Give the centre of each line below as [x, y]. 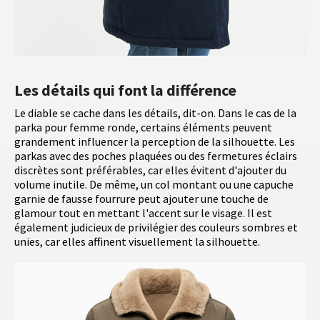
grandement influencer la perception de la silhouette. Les [155, 142]
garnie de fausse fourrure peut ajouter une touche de [141, 199]
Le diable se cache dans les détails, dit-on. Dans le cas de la [155, 113]
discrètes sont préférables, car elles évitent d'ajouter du [150, 170]
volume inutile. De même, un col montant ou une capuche [154, 185]
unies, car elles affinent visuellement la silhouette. [137, 242]
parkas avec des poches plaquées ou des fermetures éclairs [156, 156]
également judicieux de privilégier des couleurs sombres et [156, 227]
